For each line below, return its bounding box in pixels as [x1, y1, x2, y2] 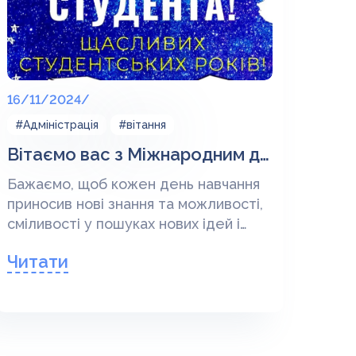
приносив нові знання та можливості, [6, 195, 263, 212]
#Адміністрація [14, 118, 99, 131]
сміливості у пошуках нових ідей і [6, 215, 240, 232]
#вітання [118, 118, 166, 131]
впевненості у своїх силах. [6, 235, 192, 252]
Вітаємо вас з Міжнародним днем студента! [259, 144, 269, 164]
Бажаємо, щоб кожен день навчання [6, 176, 260, 192]
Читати [6, 251, 68, 272]
